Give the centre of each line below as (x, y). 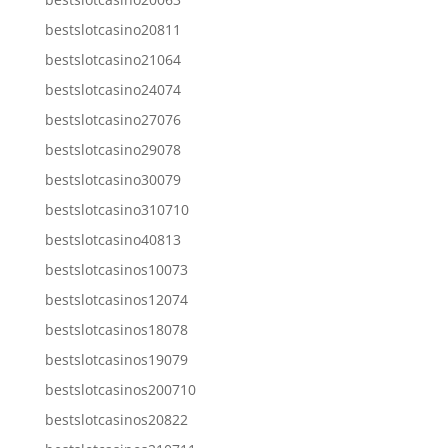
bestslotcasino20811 (112, 29)
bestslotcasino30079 (112, 179)
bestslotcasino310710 (116, 209)
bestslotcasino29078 (112, 149)
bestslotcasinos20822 (116, 419)
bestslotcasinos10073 (116, 269)
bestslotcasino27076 (112, 119)
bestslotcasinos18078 (116, 329)
